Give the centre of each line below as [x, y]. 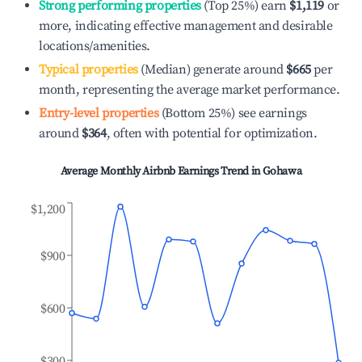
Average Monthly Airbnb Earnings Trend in [161, 171]
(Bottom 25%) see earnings [233, 113]
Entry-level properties [99, 113]
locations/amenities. [95, 46]
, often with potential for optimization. [212, 133]
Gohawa [282, 171]
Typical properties [88, 69]
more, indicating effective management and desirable [186, 26]
